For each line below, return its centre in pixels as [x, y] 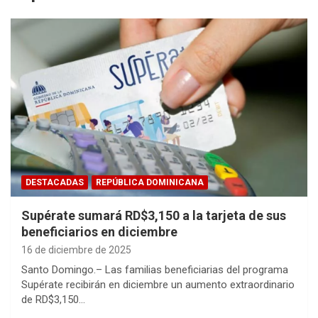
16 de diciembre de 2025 [76, 250]
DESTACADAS [55, 183]
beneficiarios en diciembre [99, 232]
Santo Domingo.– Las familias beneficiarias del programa [155, 270]
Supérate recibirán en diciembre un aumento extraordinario [158, 285]
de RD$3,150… [53, 300]
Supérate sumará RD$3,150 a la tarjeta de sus [154, 216]
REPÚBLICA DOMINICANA [150, 183]
